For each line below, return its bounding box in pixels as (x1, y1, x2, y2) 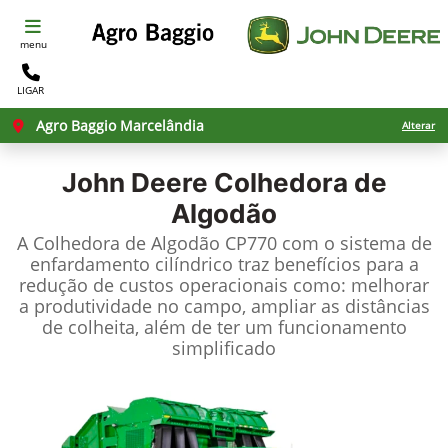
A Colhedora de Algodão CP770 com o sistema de (16, 231, 432, 255)
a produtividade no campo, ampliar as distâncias (18, 294, 430, 318)
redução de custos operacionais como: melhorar (19, 273, 429, 297)
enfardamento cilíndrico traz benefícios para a (29, 252, 419, 276)
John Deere (61, 167, 208, 198)
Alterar (402, 118, 435, 132)
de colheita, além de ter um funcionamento (41, 315, 407, 339)
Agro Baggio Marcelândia (32, 116, 204, 135)
